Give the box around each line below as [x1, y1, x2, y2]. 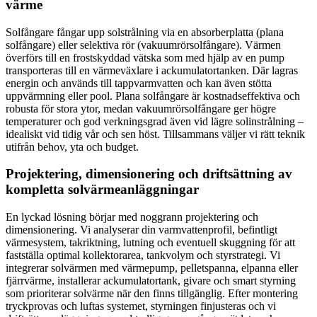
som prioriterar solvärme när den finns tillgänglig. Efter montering [6, 287, 298, 299]
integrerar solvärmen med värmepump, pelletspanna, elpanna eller [6, 262, 298, 274]
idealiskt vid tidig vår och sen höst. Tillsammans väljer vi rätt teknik [6, 127, 305, 140]
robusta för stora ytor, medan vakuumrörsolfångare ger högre [6, 102, 276, 115]
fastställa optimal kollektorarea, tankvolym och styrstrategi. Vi [6, 249, 280, 261]
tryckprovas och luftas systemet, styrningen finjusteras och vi [6, 300, 276, 312]
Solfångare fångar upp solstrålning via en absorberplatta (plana [6, 25, 284, 38]
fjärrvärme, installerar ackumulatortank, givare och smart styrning [6, 275, 296, 287]
